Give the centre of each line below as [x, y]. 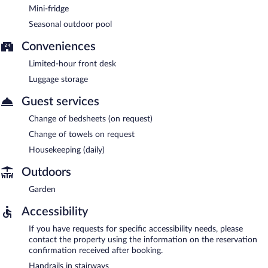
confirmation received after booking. [96, 250]
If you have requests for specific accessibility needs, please [136, 229]
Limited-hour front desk [72, 64]
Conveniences [59, 46]
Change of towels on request [82, 134]
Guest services [60, 101]
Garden [42, 189]
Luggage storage [58, 79]
